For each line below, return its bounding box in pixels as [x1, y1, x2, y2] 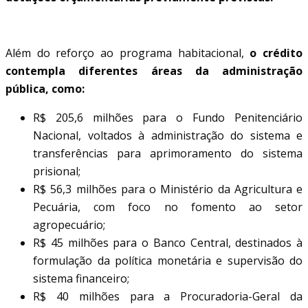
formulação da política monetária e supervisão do [33, 252, 302, 268]
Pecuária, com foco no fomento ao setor [33, 199, 302, 214]
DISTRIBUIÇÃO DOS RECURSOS [5, 16, 225, 33]
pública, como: [5, 80, 85, 96]
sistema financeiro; [33, 270, 129, 286]
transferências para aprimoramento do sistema [33, 145, 302, 161]
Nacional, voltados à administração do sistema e [33, 127, 302, 143]
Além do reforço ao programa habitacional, [5, 45, 250, 60]
